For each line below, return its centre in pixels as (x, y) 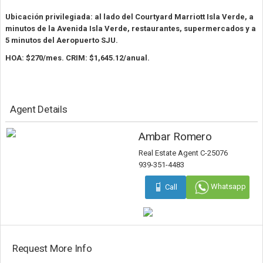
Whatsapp (228, 187)
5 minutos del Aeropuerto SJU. (63, 40)
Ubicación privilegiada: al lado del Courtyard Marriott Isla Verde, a (129, 16)
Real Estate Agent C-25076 (183, 153)
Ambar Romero (175, 136)
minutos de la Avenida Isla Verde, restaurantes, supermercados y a (131, 28)
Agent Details (39, 109)
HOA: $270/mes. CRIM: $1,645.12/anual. (77, 58)
